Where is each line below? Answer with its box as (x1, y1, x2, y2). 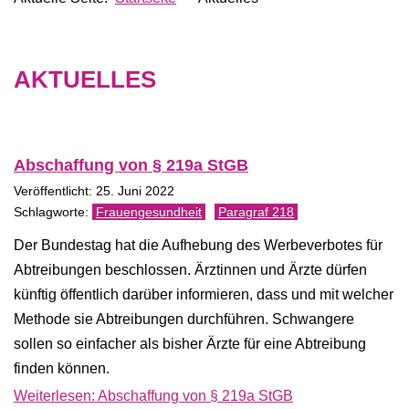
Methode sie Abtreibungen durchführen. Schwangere (14, 311, 354, 327)
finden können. (14, 361, 110, 376)
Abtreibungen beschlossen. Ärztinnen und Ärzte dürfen (14, 262, 367, 278)
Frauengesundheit (96, 204, 202, 219)
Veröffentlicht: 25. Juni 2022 (14, 184, 174, 198)
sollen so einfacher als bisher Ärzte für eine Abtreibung (14, 336, 366, 351)
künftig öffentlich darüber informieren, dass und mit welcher (14, 287, 393, 302)
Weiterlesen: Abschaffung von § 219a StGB (14, 387, 293, 404)
